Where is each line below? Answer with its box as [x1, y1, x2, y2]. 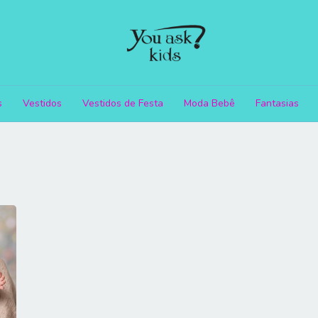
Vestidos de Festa [82, 97, 163, 110]
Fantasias [256, 97, 299, 110]
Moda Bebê [184, 97, 235, 110]
